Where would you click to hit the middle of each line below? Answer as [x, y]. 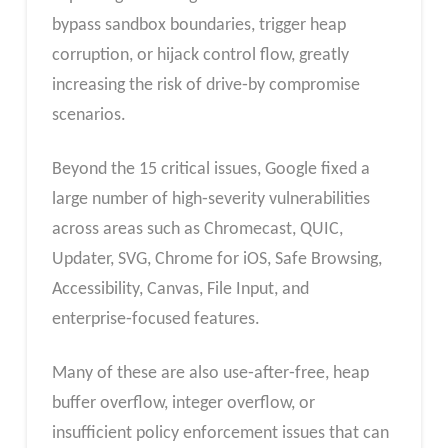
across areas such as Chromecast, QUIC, [197, 229]
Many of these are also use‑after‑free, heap [210, 373]
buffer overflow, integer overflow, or [183, 403]
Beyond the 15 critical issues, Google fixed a [210, 169]
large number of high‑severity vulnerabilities [210, 199]
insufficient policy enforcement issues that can [220, 433]
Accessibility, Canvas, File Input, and [180, 289]
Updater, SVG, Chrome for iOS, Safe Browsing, [216, 259]
